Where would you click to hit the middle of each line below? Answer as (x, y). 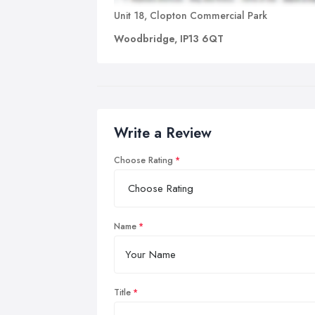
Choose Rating (143, 160)
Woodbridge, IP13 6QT (169, 38)
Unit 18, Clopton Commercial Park (191, 15)
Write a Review (163, 133)
